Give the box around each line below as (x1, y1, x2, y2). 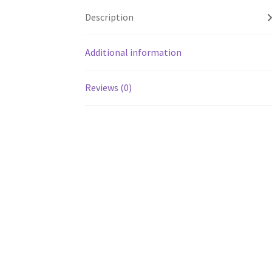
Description (85, 11, 134, 24)
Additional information (85, 46, 182, 59)
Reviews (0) (85, 81, 132, 94)
